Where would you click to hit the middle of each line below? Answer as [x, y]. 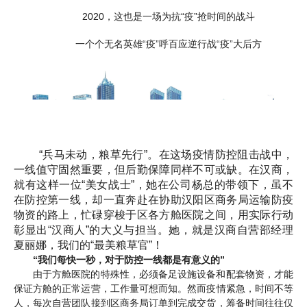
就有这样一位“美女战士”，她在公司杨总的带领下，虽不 [153, 184]
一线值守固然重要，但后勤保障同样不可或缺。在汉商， [153, 169]
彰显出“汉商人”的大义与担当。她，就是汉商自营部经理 [153, 230]
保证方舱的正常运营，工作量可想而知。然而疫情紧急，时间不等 [153, 288]
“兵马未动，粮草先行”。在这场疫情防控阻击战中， [163, 154]
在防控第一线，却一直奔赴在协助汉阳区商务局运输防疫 [153, 199]
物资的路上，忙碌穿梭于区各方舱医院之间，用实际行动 [153, 214]
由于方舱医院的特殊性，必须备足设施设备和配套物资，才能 [163, 274]
